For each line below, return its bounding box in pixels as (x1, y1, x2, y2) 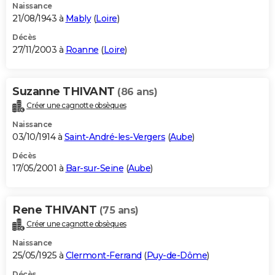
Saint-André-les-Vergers (64, 131, 165, 142)
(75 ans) (99, 204, 139, 216)
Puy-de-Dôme (146, 249, 207, 261)
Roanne (65, 44, 99, 56)
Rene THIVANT (12, 203, 99, 217)
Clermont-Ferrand (65, 249, 142, 261)
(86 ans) (117, 86, 157, 98)
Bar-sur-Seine (65, 162, 123, 174)
